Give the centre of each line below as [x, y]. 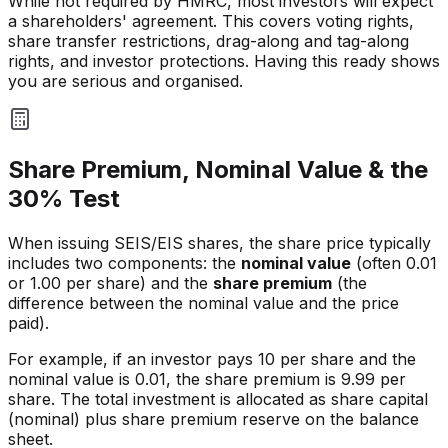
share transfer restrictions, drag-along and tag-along [208, 41]
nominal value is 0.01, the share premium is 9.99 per [207, 379]
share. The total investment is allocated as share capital [218, 399]
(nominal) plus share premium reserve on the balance [213, 419]
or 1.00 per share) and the [110, 283]
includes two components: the [124, 263]
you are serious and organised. [125, 81]
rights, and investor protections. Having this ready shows [224, 61]
